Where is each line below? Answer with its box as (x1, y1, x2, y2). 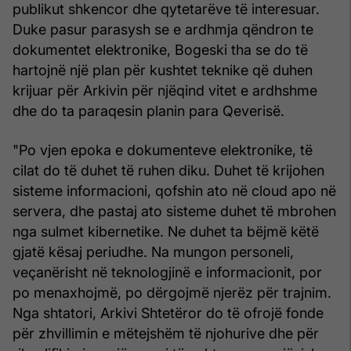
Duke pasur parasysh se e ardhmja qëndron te (13, 20, 313, 38)
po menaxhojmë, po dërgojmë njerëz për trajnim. (13, 284, 331, 301)
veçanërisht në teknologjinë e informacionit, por (13, 263, 322, 280)
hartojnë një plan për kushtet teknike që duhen (13, 61, 313, 78)
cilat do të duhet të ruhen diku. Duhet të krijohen (13, 161, 324, 179)
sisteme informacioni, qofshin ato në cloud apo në (13, 182, 336, 199)
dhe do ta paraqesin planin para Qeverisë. (13, 102, 284, 119)
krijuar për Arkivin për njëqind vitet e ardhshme (13, 81, 317, 99)
